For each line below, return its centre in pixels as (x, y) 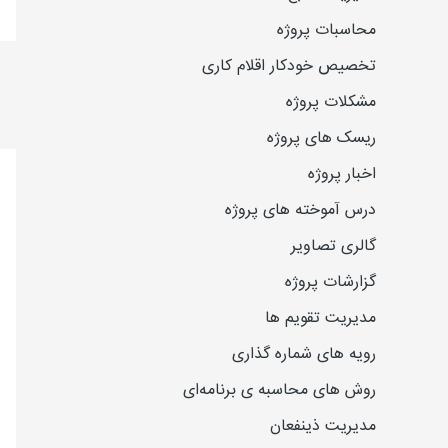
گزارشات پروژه (330, 283)
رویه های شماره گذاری (304, 355)
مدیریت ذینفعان (323, 427)
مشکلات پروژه (331, 103)
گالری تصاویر (333, 247)
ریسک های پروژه (321, 139)
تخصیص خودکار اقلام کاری (289, 67)
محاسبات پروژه (326, 31)
